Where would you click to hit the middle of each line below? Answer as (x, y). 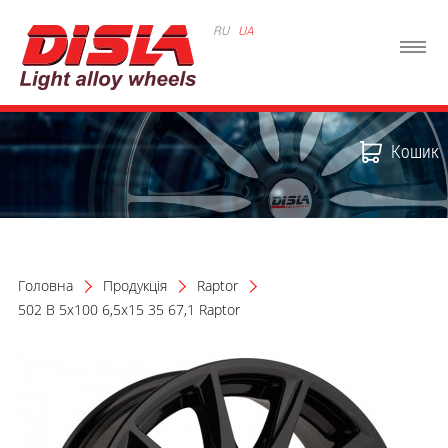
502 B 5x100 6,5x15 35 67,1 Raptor (129, 309)
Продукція (135, 285)
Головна (45, 285)
